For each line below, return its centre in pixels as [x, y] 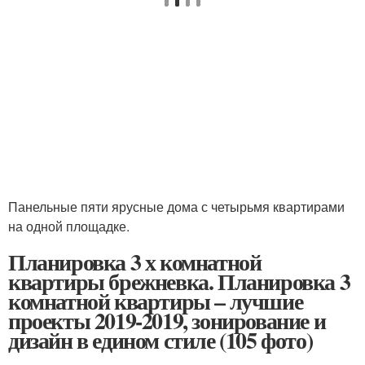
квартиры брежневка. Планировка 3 [179, 281]
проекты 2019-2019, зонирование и [167, 321]
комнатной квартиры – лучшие [156, 301]
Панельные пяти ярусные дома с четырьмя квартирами [176, 207]
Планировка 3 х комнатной [135, 262]
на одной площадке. [69, 226]
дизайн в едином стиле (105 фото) [161, 340]
